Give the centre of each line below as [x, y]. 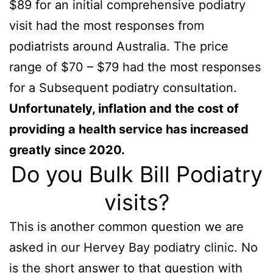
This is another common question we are [126, 226]
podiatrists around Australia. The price [119, 46]
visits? [136, 202]
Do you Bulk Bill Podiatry [136, 174]
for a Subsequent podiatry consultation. [123, 87]
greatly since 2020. [67, 150]
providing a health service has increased [129, 129]
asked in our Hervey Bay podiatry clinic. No [133, 247]
